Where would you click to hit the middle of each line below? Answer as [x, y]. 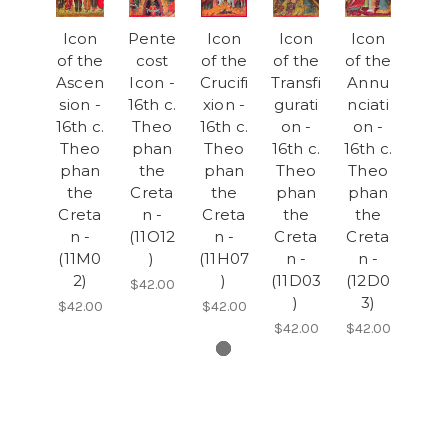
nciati [368, 104]
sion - [80, 104]
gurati [296, 104]
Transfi [296, 82]
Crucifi [224, 82]
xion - [224, 104]
